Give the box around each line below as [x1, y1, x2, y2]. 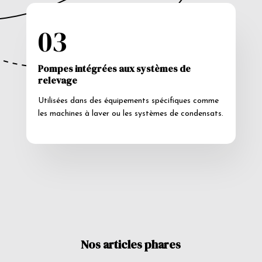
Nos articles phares [81, 236, 181, 253]
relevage [37, 74, 77, 87]
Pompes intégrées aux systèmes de [37, 62, 191, 75]
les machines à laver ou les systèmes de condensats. [37, 109, 223, 119]
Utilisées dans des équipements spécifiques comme [37, 96, 219, 106]
